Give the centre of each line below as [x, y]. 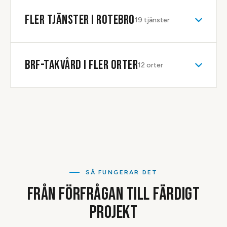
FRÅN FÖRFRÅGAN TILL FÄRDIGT [113, 194]
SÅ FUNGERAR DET [122, 172]
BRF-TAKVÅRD [53, 65]
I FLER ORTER [110, 65]
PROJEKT [113, 212]
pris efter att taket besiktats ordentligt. [78, 8]
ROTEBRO [116, 20]
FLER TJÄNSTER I [61, 20]
